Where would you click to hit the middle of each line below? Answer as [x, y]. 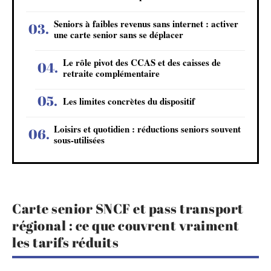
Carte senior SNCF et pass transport [128, 208]
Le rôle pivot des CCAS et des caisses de [142, 62]
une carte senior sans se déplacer [119, 34]
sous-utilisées [79, 139]
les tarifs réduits [65, 242]
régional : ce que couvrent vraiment [126, 225]
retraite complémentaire [111, 73]
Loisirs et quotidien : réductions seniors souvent [147, 129]
